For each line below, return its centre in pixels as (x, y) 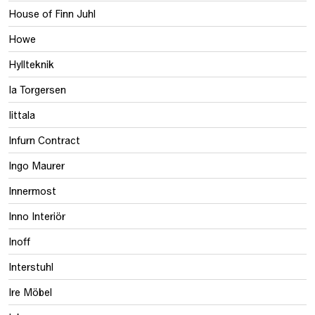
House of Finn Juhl (52, 13)
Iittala (22, 115)
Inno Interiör (37, 216)
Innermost (32, 191)
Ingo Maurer (37, 165)
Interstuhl (31, 266)
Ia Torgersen (37, 89)
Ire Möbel (30, 292)
